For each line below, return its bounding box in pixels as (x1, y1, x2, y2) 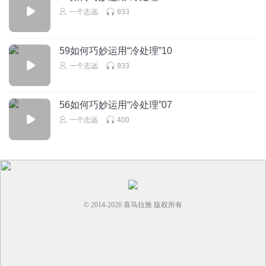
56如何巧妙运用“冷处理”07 (59, 99, 172, 110)
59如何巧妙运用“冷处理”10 (59, 45, 172, 56)
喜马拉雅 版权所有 (122, 200, 182, 209)
